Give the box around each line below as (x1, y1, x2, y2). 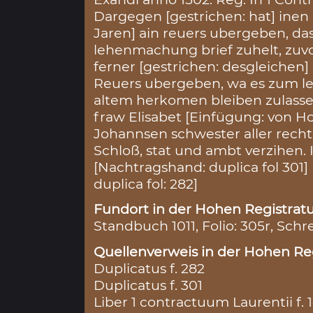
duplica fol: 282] (94, 175, 198, 193)
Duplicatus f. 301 (94, 276, 203, 293)
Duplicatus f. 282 (94, 259, 205, 277)
